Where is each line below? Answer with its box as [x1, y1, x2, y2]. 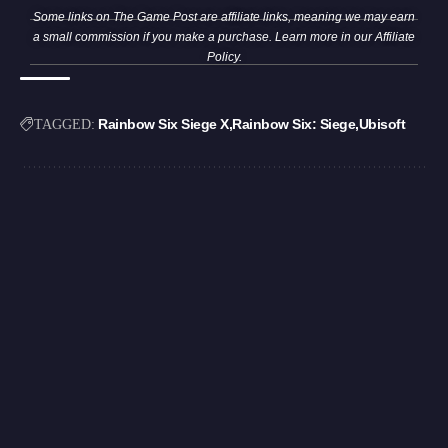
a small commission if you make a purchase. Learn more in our [33, 29, 375, 44]
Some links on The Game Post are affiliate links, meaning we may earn [33, 9, 415, 24]
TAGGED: [34, 116, 95, 132]
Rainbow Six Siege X [98, 115, 229, 132]
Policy [206, 49, 239, 64]
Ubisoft [358, 115, 405, 132]
